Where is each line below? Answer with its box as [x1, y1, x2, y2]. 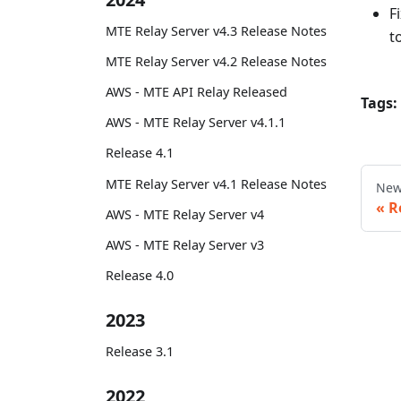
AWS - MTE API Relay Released [106, 83, 287, 101]
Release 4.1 [106, 144, 174, 162]
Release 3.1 [106, 343, 174, 360]
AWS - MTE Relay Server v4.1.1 [106, 114, 286, 132]
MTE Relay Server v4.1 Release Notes [106, 175, 327, 192]
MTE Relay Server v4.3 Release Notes [106, 21, 327, 39]
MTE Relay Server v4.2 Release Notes [106, 52, 327, 70]
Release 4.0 [106, 267, 174, 285]
